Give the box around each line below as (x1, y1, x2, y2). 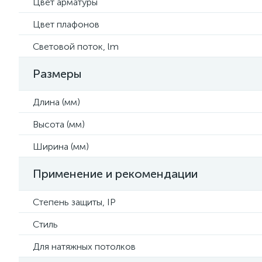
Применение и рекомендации (33, 167, 198, 181)
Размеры (33, 67, 82, 81)
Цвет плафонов (33, 19, 99, 30)
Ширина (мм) (33, 141, 89, 152)
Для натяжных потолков (33, 241, 136, 252)
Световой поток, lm (33, 41, 119, 52)
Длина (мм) (33, 96, 80, 108)
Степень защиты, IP (33, 196, 116, 208)
